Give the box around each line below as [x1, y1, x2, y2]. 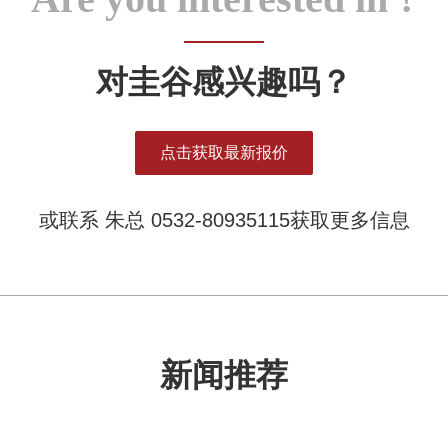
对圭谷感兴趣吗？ [96, 63, 352, 100]
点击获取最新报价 [160, 143, 288, 161]
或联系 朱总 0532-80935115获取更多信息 [38, 208, 410, 231]
